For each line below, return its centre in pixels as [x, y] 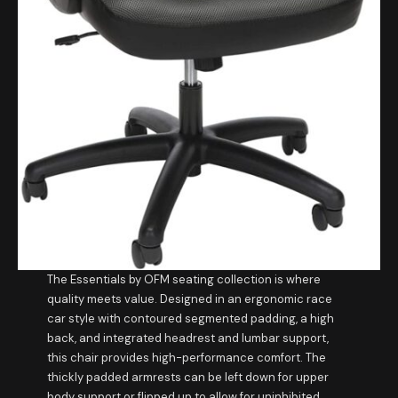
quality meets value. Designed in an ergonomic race [189, 299]
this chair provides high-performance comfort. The [186, 358]
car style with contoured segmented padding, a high [190, 319]
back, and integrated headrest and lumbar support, [187, 338]
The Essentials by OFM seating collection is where [183, 280]
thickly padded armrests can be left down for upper [187, 378]
